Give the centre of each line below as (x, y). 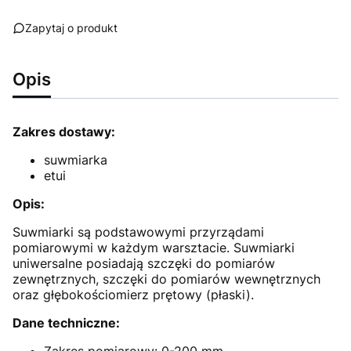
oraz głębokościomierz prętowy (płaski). (135, 294)
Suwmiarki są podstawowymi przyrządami (138, 232)
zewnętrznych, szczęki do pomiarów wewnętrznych (166, 279)
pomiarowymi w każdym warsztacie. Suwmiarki (154, 247)
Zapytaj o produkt (71, 27)
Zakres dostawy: (64, 131)
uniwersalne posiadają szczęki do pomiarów (144, 263)
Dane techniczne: (66, 322)
